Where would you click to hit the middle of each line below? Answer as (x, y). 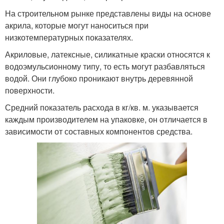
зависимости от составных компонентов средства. (99, 131)
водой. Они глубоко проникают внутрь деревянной (99, 78)
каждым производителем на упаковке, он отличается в (106, 119)
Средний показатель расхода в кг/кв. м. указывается (102, 107)
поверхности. (30, 90)
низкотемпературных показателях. (69, 37)
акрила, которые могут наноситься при (77, 25)
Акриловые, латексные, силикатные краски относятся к (107, 54)
